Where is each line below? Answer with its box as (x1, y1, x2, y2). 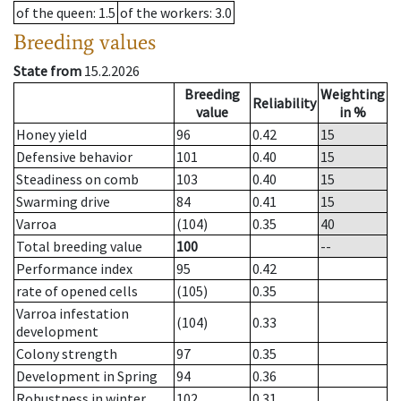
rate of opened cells (16, 282, 138, 301)
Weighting (320, 85, 385, 104)
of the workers (120, 4, 209, 22)
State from (13, 62, 81, 81)
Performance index (16, 260, 132, 278)
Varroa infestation (16, 304, 129, 323)
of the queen (16, 4, 93, 22)
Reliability (252, 94, 316, 113)
